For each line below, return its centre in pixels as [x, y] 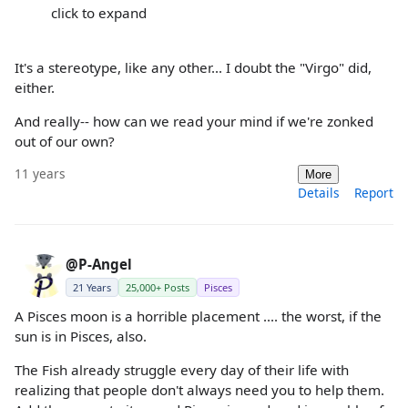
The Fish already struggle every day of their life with [182, 370]
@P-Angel [99, 264]
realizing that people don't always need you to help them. [199, 390]
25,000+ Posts [158, 287]
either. [35, 87]
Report [374, 192]
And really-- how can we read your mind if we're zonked [194, 121]
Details [319, 192]
